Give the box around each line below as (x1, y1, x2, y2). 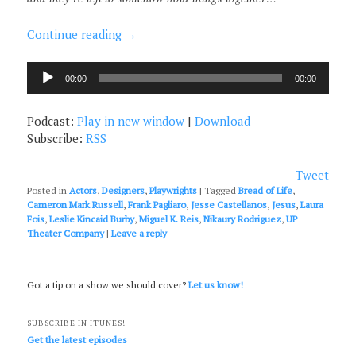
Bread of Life (238, 184, 293, 196)
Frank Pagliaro (128, 198, 187, 211)
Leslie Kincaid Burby (49, 212, 135, 225)
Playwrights (149, 184, 198, 196)
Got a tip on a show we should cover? (27, 279, 189, 292)
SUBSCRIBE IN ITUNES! (27, 317, 126, 328)
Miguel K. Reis (139, 212, 199, 225)
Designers (102, 184, 145, 196)
